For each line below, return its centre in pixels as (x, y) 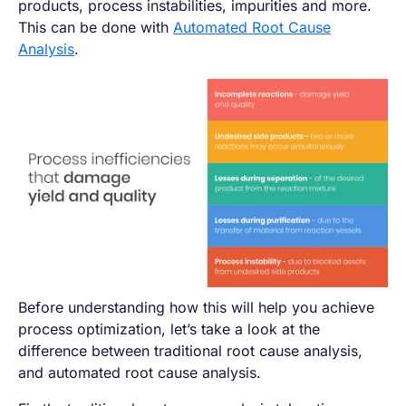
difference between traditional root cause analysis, (190, 350)
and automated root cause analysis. (140, 372)
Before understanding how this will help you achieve (196, 307)
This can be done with (96, 28)
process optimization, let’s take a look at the (169, 329)
